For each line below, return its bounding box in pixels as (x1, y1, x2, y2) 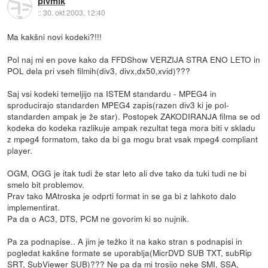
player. (7, 144, 33, 156)
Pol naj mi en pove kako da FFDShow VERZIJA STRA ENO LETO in (7, 53, 261, 65)
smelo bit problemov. (7, 178, 85, 190)
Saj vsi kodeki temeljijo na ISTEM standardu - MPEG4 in (7, 87, 217, 99)
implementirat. (7, 200, 60, 213)
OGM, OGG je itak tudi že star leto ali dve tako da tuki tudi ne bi (7, 166, 247, 179)
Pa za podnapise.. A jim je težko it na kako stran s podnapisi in (7, 234, 243, 247)
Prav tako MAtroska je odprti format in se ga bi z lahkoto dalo (7, 189, 237, 202)
